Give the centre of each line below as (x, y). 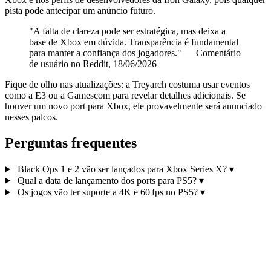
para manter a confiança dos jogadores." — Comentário (135, 53)
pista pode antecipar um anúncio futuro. (80, 11)
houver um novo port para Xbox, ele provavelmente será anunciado (133, 106)
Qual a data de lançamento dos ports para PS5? (107, 181)
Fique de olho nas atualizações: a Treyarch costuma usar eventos (127, 85)
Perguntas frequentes (71, 143)
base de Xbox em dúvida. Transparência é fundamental (134, 42)
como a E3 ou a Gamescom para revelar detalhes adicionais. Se (125, 96)
